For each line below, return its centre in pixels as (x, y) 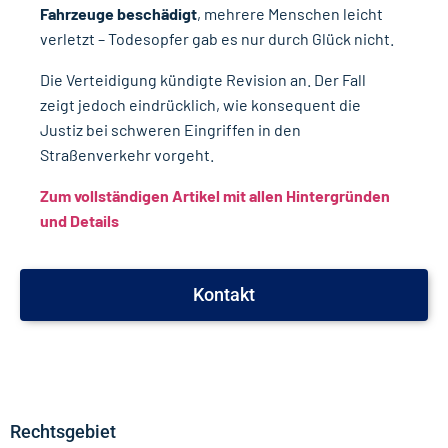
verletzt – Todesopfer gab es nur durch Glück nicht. (217, 38)
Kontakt (224, 294)
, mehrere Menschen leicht (290, 13)
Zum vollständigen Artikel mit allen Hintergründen (215, 195)
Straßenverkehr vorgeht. (127, 154)
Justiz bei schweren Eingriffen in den (170, 129)
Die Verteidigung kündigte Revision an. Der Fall (203, 79)
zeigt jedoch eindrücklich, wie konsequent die (200, 104)
